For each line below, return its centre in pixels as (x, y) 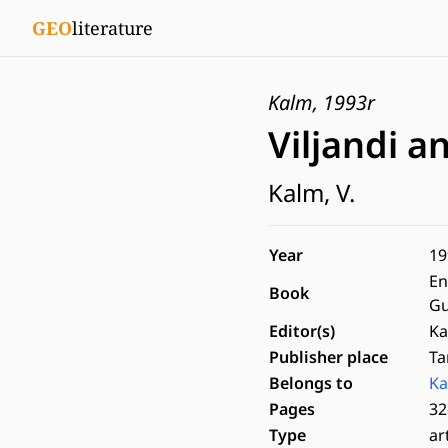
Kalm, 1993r (321, 102)
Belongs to (311, 383)
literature (112, 28)
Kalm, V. (311, 192)
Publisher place (328, 357)
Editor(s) (302, 331)
